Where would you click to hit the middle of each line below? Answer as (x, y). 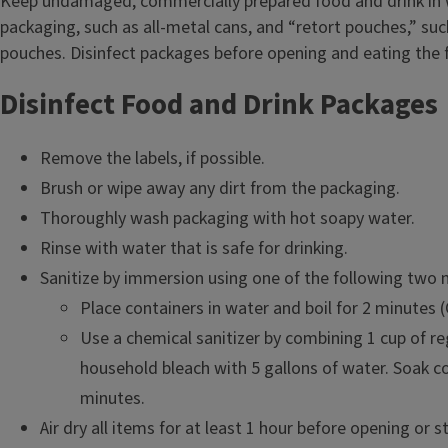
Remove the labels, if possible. (152, 158)
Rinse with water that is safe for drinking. (194, 248)
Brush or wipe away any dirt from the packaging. (220, 188)
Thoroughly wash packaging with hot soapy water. (227, 218)
